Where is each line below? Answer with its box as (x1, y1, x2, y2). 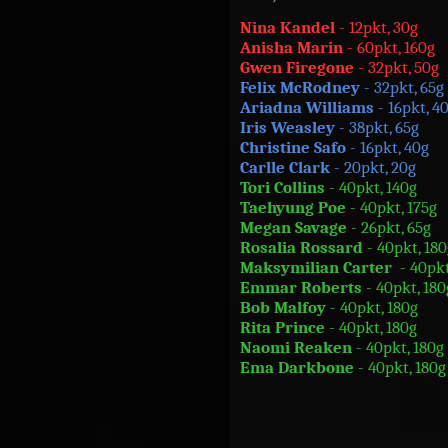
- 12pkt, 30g (335, 17, 418, 38)
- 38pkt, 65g (335, 117, 419, 138)
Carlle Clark (240, 157, 330, 178)
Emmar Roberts (240, 277, 362, 298)
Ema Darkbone (240, 357, 354, 378)
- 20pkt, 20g (330, 157, 416, 178)
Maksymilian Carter (240, 257, 392, 278)
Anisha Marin (240, 37, 343, 58)
